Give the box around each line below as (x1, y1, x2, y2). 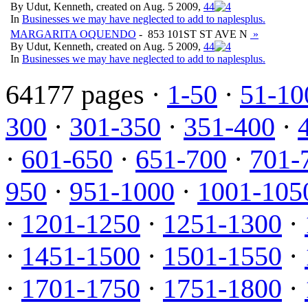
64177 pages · (5, 78, 167, 110)
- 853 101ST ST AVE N (136, 27, 250, 40)
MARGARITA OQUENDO (10, 27, 136, 40)
